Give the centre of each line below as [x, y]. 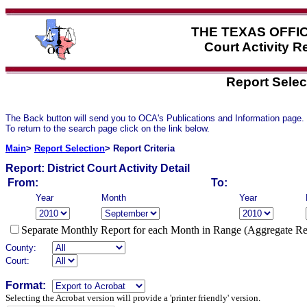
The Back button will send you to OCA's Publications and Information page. [155, 119]
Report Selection [70, 148]
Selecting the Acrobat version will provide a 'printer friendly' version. [133, 297]
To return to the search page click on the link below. [108, 129]
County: [21, 247]
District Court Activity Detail [117, 168]
